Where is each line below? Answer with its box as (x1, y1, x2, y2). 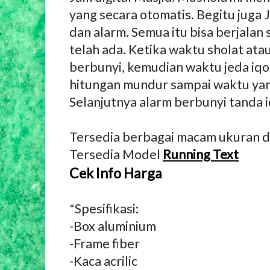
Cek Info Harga (69, 165, 162, 182)
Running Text (163, 146, 239, 163)
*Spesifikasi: (69, 201, 139, 217)
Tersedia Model (69, 146, 163, 163)
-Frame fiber (69, 236, 140, 252)
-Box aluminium (69, 218, 156, 234)
